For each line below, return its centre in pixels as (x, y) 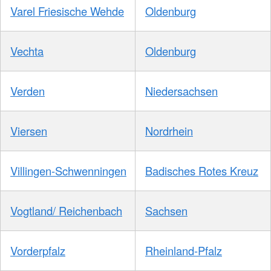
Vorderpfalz (38, 251)
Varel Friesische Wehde (67, 11)
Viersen (29, 131)
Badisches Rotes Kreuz (202, 171)
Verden (28, 91)
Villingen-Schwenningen (68, 171)
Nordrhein (169, 131)
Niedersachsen (181, 91)
